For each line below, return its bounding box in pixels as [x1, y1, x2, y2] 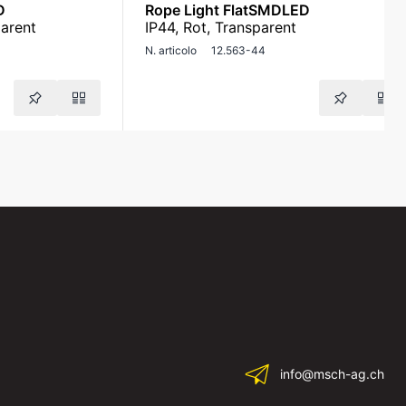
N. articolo [145, 43, 197, 57]
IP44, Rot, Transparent [145, 18, 296, 36]
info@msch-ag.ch [280, 366, 384, 382]
